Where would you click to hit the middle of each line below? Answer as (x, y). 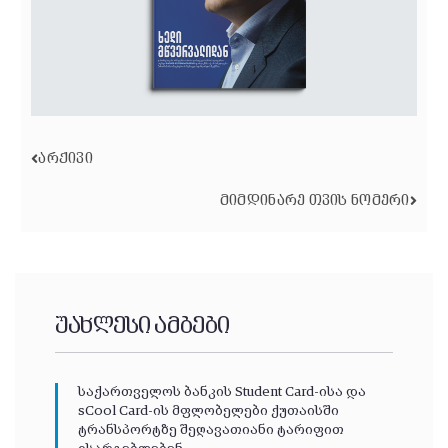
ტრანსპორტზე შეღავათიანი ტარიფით (211, 429)
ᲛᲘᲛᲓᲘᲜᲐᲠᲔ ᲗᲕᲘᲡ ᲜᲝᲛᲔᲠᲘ (314, 200)
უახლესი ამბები (142, 326)
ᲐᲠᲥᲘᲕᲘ (65, 158)
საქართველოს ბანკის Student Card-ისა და (222, 391)
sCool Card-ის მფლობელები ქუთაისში (208, 410)
